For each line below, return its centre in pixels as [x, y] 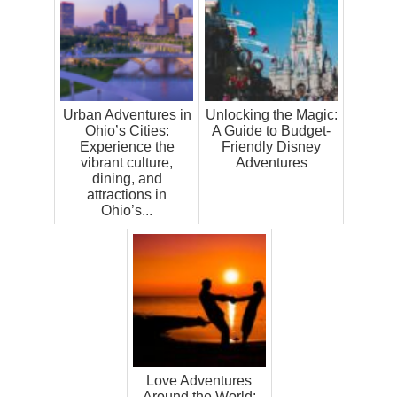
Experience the [127, 147]
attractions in [127, 195]
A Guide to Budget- [271, 131]
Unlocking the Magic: [271, 115]
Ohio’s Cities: [127, 131]
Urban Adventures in [127, 115]
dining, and [127, 179]
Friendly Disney [271, 147]
